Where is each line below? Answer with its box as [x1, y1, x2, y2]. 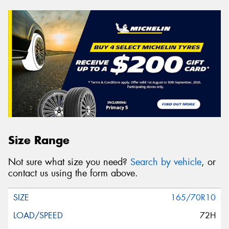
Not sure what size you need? [8, 155, 130, 168]
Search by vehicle [130, 155, 201, 168]
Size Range [8, 133, 70, 148]
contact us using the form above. [8, 167, 138, 179]
